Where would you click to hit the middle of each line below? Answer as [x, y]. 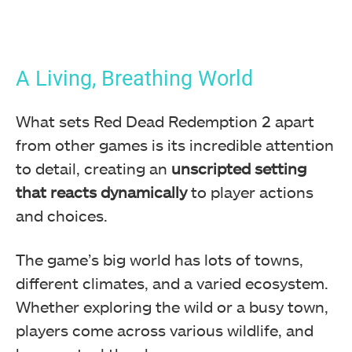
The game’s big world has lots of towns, [159, 260]
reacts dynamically [119, 192]
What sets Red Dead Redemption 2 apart [165, 121]
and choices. [62, 216]
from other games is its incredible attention [175, 145]
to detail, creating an [93, 169]
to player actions [250, 192]
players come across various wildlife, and [165, 330]
